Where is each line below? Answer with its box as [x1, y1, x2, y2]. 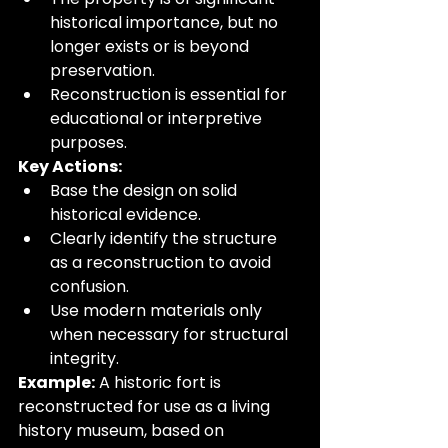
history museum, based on [18, 419, 228, 442]
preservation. [50, 59, 155, 82]
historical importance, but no [50, 11, 282, 34]
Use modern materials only [50, 299, 266, 322]
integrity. [50, 347, 119, 370]
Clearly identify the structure [50, 227, 281, 250]
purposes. [50, 131, 127, 154]
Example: [18, 371, 95, 394]
